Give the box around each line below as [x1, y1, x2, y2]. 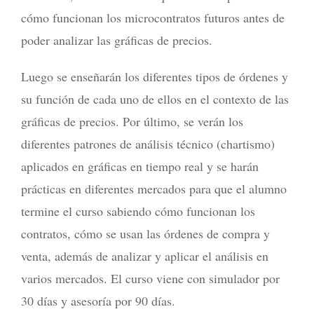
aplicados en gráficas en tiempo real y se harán [21, 158, 259, 175]
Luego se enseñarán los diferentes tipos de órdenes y [21, 68, 288, 86]
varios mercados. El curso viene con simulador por [21, 270, 280, 287]
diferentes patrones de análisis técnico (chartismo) [21, 135, 275, 153]
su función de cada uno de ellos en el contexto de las [21, 90, 289, 108]
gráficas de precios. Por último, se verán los [21, 113, 243, 130]
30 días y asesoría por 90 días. [21, 292, 175, 310]
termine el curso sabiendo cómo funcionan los [21, 203, 255, 220]
